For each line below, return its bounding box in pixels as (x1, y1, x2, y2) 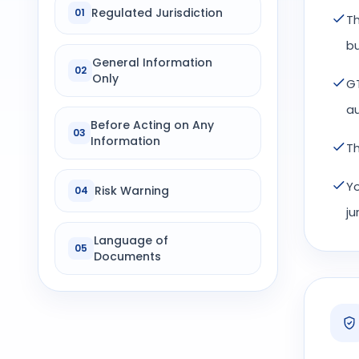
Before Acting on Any (91, 117, 214, 133)
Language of (93, 232, 168, 248)
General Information (92, 54, 213, 71)
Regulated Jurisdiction (91, 5, 223, 21)
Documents (93, 248, 161, 264)
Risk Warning (95, 183, 169, 199)
